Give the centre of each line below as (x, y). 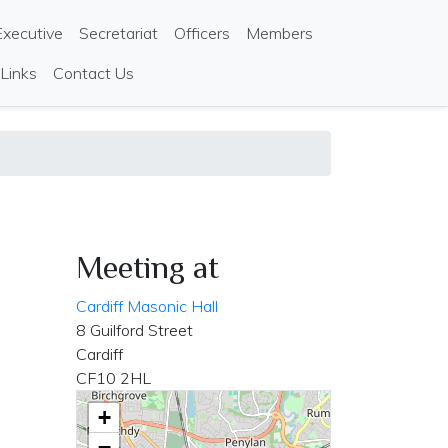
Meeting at (147, 266)
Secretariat (119, 32)
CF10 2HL (113, 377)
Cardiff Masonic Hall (147, 305)
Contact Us (94, 72)
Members (280, 32)
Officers (202, 32)
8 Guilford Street (134, 329)
